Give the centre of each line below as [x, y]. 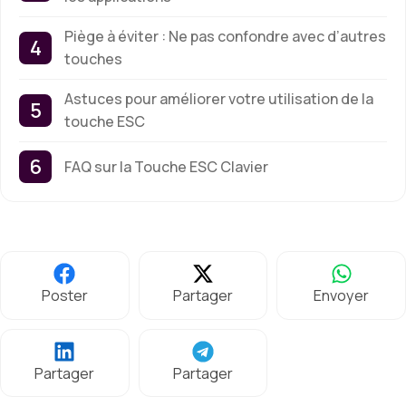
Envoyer [342, 296]
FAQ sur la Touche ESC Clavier [166, 166]
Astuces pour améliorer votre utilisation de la [219, 99]
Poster [64, 296]
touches [93, 59]
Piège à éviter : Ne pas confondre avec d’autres [225, 37]
